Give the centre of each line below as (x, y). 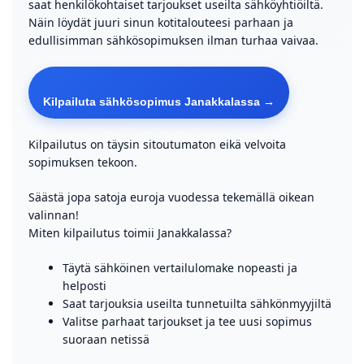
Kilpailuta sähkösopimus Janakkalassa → (159, 102)
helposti (84, 286)
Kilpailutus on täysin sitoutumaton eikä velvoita (157, 144)
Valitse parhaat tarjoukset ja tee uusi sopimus (187, 321)
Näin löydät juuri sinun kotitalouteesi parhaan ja (161, 22)
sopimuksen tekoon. (83, 162)
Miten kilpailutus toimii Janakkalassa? (130, 233)
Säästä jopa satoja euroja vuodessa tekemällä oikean (171, 197)
